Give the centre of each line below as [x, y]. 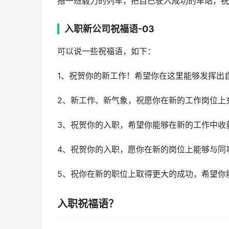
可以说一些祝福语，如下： [106, 51]
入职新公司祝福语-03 [109, 29]
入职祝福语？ [88, 204]
